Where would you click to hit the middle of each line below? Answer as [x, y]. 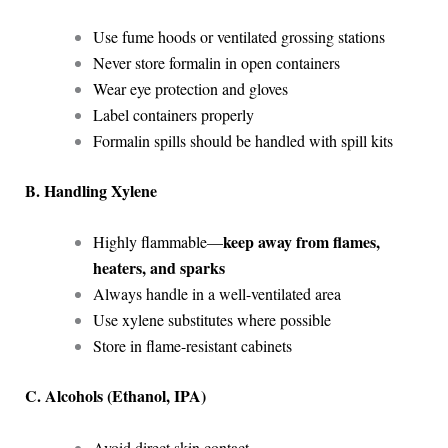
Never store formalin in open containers [216, 62]
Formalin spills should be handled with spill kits [242, 140]
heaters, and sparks [158, 268]
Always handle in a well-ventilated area [216, 294]
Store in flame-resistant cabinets [192, 346]
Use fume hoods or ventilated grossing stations [238, 36]
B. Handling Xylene [90, 190]
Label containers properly [173, 114]
